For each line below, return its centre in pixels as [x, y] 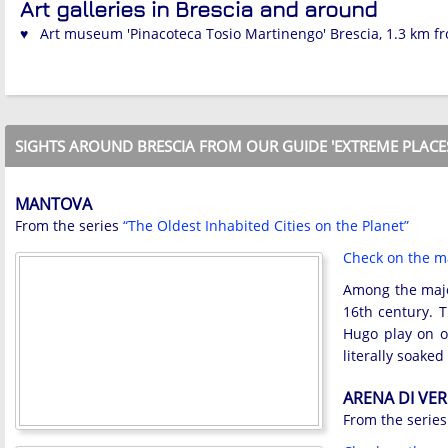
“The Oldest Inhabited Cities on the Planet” [266, 226]
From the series [69, 226]
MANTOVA [53, 204]
